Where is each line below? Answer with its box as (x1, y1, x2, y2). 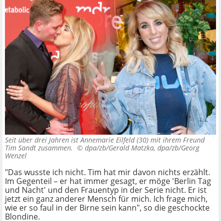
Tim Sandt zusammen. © (5, 143, 85, 153)
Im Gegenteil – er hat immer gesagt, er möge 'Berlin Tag (5, 176, 211, 187)
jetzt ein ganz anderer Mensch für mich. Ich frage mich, (5, 193, 208, 205)
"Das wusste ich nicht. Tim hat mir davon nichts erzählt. (5, 167, 210, 178)
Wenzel (5, 151, 27, 161)
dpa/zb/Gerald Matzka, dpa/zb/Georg (85, 143, 199, 153)
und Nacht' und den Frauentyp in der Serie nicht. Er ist (5, 184, 207, 196)
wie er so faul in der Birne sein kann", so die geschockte (5, 202, 210, 214)
